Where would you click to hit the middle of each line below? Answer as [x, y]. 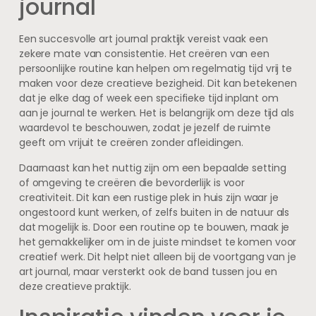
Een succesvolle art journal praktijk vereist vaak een [143, 39]
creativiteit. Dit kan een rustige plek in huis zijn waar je [148, 197]
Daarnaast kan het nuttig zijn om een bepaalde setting [152, 168]
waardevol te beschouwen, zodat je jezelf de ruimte [145, 128]
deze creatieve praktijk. [75, 286]
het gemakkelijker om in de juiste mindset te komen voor [158, 242]
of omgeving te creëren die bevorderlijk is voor [132, 182]
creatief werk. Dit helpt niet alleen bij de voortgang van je [157, 256]
